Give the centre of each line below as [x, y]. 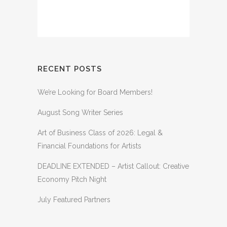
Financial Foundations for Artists [89, 146]
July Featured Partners [74, 200]
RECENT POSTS [70, 69]
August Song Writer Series [80, 113]
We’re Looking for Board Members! [95, 92]
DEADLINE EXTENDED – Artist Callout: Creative [113, 166]
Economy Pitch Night [72, 180]
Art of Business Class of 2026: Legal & [100, 133]
